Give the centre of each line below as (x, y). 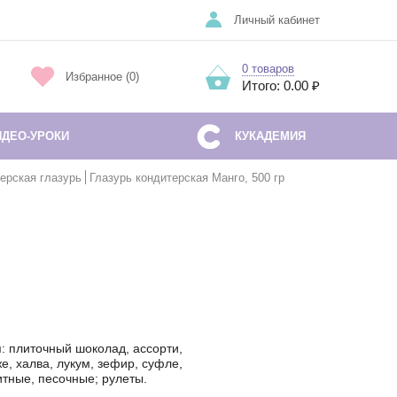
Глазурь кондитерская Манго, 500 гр (187, 178)
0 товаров (268, 68)
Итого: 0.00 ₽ (281, 85)
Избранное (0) (102, 77)
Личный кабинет (277, 20)
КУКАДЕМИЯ (270, 136)
